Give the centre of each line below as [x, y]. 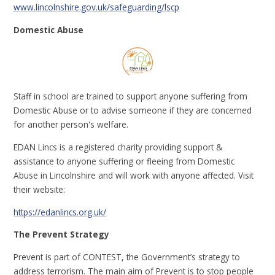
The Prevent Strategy [62, 234]
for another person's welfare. [72, 125]
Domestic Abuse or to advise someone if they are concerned [133, 110]
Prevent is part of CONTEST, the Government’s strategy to [127, 257]
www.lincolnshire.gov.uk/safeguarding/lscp [97, 7]
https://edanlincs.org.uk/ [60, 212]
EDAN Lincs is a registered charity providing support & [118, 147]
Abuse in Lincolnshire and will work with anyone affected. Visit [134, 176]
